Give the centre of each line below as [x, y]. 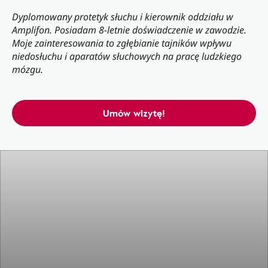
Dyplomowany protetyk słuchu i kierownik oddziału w [123, 17]
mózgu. [28, 69]
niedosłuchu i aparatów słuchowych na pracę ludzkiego [127, 56]
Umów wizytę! [134, 113]
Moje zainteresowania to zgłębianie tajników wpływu [122, 43]
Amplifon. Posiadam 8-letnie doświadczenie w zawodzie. [129, 30]
